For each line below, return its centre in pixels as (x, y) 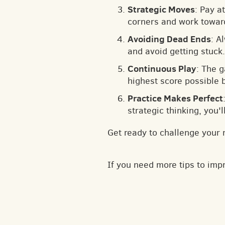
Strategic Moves (161, 9)
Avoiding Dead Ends (169, 39)
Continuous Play (162, 68)
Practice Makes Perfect (175, 98)
